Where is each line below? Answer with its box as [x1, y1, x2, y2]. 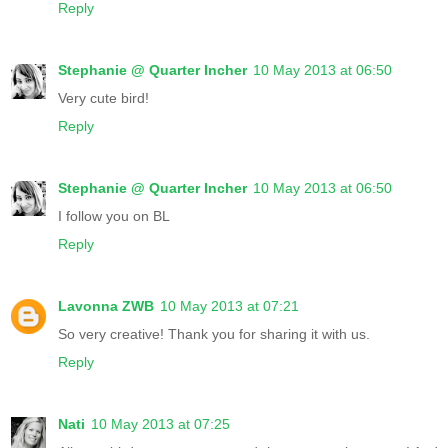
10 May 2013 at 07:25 [91, 415, 230, 432]
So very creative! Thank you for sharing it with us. [58, 325, 370, 342]
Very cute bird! [58, 89, 149, 106]
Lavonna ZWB [58, 297, 154, 314]
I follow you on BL [58, 207, 170, 224]
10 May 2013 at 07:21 [160, 297, 299, 314]
